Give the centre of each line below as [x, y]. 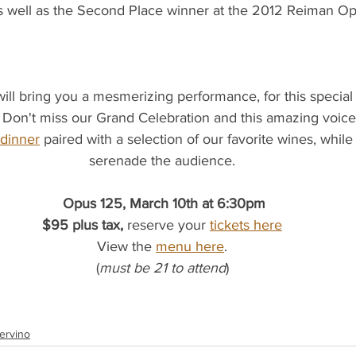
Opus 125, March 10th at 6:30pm [164, 204]
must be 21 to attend [162, 268]
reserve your [166, 225]
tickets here [246, 225]
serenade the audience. [162, 161]
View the [126, 247]
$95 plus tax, [85, 225]
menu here [190, 247]
